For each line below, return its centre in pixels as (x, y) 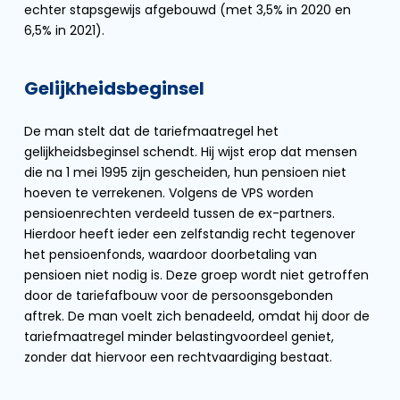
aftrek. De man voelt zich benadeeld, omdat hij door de (197, 316)
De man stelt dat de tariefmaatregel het (151, 131)
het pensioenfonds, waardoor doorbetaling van (171, 254)
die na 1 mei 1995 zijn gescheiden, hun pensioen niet (185, 172)
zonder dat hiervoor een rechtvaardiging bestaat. (178, 357)
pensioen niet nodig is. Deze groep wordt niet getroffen (196, 275)
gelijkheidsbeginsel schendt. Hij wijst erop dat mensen (191, 152)
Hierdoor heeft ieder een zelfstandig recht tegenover (190, 234)
